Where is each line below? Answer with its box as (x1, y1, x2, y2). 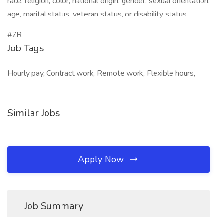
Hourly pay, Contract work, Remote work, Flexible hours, (7, 68, 195, 78)
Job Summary (24, 200, 83, 213)
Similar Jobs (7, 107, 60, 120)
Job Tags (7, 42, 44, 55)
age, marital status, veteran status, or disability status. (7, 9, 188, 19)
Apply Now (78, 154, 126, 165)
